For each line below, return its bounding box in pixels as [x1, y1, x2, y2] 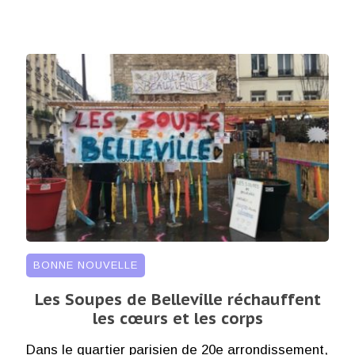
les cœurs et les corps [92, 308, 263, 330]
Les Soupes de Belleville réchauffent [34, 289, 321, 311]
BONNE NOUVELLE [32, 259, 138, 272]
